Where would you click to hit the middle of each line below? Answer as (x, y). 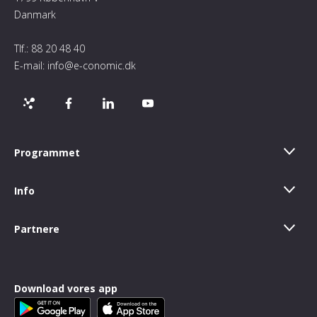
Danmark (35, 15)
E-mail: (31, 65)
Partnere (37, 229)
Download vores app (66, 288)
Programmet (47, 152)
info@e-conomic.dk (92, 65)
